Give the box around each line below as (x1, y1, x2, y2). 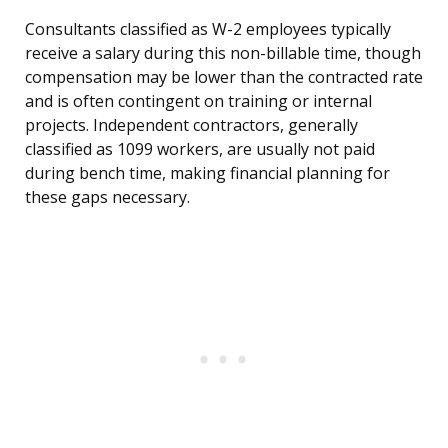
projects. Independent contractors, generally (25, 114, 358, 137)
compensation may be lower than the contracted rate (25, 66, 423, 89)
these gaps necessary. (25, 186, 190, 209)
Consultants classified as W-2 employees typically (25, 18, 391, 41)
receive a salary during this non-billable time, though (25, 42, 421, 65)
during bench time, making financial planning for (25, 162, 390, 185)
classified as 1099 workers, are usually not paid (25, 138, 375, 161)
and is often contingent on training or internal (25, 90, 372, 113)
